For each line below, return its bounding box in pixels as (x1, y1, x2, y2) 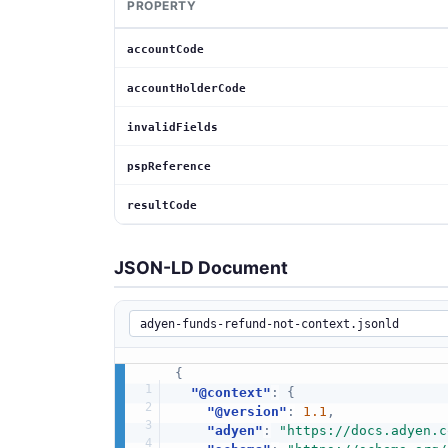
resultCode (127, 198, 197, 212)
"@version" (206, 403, 287, 419)
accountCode (127, 42, 204, 56)
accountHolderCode (127, 81, 246, 95)
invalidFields (127, 120, 218, 134)
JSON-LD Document (114, 256, 288, 278)
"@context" (190, 384, 271, 400)
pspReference (127, 159, 211, 173)
